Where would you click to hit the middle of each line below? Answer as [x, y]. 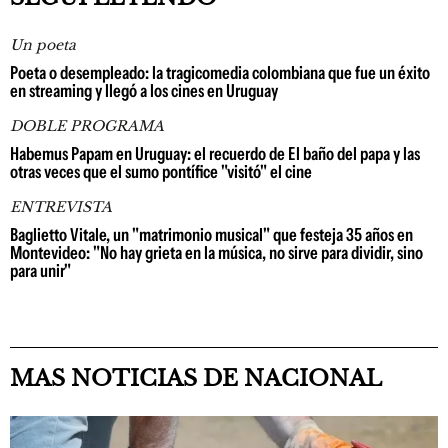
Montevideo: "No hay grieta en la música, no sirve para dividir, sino [216, 253]
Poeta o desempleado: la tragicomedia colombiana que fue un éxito [220, 73]
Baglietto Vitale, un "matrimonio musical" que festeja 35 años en [211, 235]
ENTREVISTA [61, 207]
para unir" [40, 271]
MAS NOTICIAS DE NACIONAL [196, 378]
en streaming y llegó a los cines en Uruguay [144, 91]
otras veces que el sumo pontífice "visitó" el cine [161, 172]
